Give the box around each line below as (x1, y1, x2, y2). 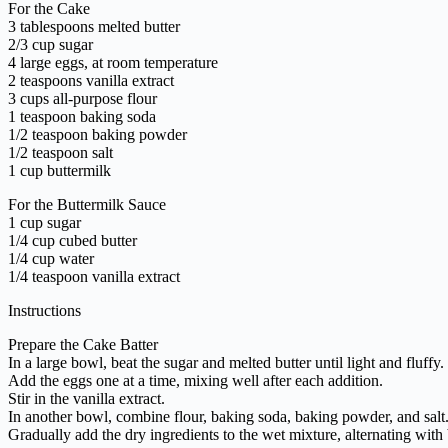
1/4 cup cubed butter (8, 231, 137, 249)
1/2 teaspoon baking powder (8, 125, 187, 143)
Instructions (8, 301, 81, 319)
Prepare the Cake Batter (8, 335, 158, 353)
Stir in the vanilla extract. (8, 389, 165, 407)
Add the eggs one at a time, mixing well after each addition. (8, 371, 383, 389)
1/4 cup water (8, 249, 94, 267)
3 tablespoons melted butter (8, 17, 180, 35)
